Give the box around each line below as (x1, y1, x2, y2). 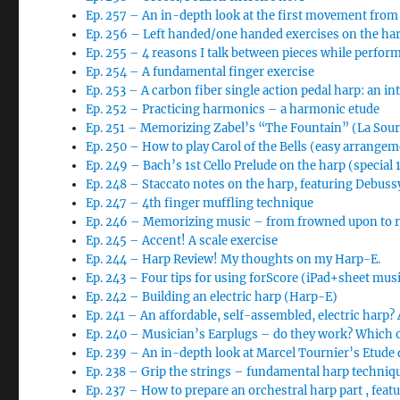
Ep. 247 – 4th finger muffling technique (86, 196, 314, 211)
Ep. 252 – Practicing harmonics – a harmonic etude (86, 102, 380, 117)
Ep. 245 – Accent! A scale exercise (86, 233, 279, 248)
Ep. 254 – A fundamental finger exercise (86, 64, 315, 79)
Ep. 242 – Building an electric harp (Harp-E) (86, 289, 338, 304)
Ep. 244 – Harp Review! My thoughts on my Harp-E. (86, 252, 381, 267)
